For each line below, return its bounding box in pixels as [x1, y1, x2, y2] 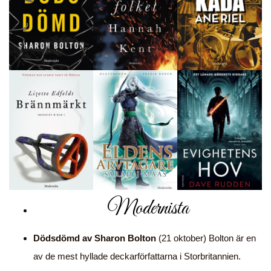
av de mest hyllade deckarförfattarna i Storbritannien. [33, 251, 241, 262]
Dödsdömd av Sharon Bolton [33, 233, 156, 244]
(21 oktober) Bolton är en [156, 233, 256, 244]
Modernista [106, 195, 189, 223]
